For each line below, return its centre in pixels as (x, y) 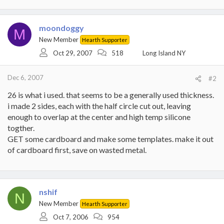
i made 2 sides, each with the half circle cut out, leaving (99, 106)
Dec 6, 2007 (25, 77)
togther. (21, 128)
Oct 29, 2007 (73, 53)
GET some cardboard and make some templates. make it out (110, 139)
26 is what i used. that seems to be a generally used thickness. (111, 95)
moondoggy (61, 28)
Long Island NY (164, 53)
